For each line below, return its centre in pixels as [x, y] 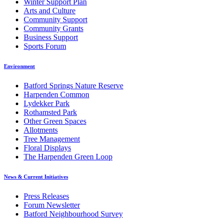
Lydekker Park [47, 104]
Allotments [41, 130]
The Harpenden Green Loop [68, 157]
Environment [19, 66]
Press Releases [46, 196]
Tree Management [52, 139]
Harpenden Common [56, 95]
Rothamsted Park [50, 112]
